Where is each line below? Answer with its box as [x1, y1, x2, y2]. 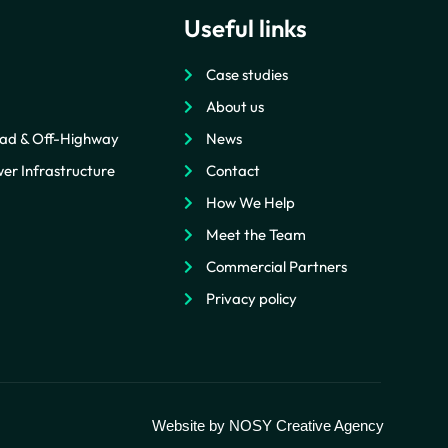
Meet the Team [206, 225, 307, 245]
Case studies [206, 65, 289, 85]
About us [206, 97, 265, 117]
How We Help [206, 193, 296, 213]
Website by [152, 417, 229, 435]
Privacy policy [206, 289, 298, 309]
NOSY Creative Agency [229, 417, 384, 435]
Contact [206, 161, 261, 181]
